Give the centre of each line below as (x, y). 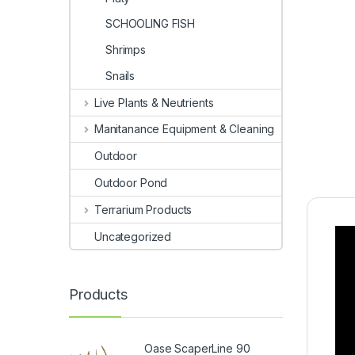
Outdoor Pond (131, 183)
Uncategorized (133, 236)
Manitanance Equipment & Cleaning (184, 129)
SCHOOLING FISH (151, 24)
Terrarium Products (143, 209)
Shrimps (126, 50)
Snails (120, 75)
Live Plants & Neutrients (154, 102)
